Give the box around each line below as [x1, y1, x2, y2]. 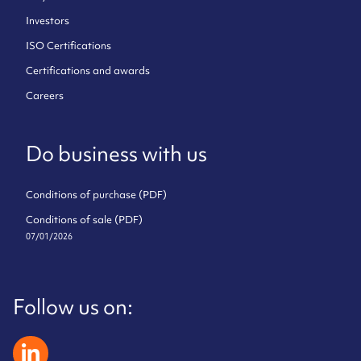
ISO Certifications [26, 39, 111, 53]
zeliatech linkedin [12, 335, 110, 351]
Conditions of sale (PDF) [26, 213, 143, 227]
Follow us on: [13, 293, 133, 321]
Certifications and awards [26, 64, 150, 78]
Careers [26, 89, 64, 103]
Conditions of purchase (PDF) [26, 188, 167, 202]
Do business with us [26, 140, 207, 168]
